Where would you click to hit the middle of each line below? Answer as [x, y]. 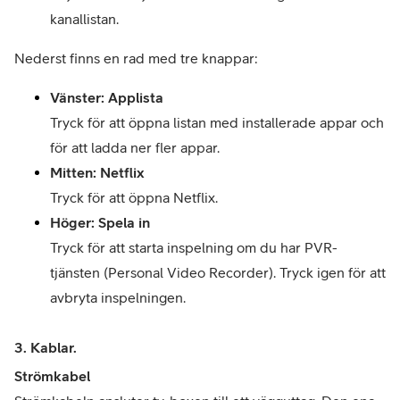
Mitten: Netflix [97, 172]
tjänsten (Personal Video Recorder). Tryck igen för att [218, 272]
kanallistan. [84, 19]
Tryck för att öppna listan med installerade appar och [217, 122]
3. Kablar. [46, 347]
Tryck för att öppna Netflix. [134, 197]
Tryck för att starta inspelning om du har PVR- [194, 247]
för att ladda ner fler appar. [135, 147]
